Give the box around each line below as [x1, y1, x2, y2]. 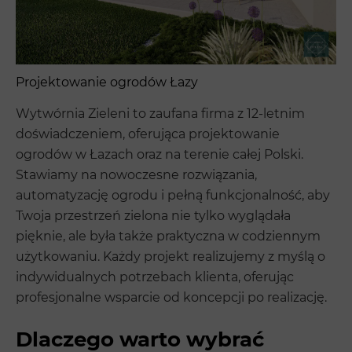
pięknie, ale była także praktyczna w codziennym [16, 228, 321, 244]
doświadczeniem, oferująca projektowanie [16, 126, 280, 141]
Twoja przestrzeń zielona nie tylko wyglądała [16, 207, 291, 223]
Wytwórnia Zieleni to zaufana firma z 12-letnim [16, 105, 305, 121]
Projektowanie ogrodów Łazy [16, 74, 198, 90]
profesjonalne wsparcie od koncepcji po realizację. [16, 289, 327, 305]
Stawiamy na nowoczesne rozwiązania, [16, 167, 257, 182]
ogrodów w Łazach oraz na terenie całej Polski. [16, 146, 303, 162]
